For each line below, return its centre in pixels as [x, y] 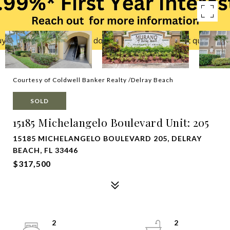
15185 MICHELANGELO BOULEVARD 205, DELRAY [107, 138]
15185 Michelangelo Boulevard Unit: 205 [111, 122]
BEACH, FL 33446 [45, 150]
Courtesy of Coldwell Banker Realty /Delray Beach [93, 80]
